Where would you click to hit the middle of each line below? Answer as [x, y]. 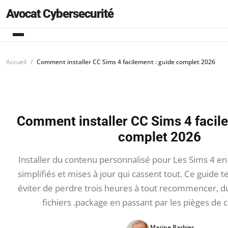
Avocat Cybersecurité [60, 14]
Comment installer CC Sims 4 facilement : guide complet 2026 [126, 62]
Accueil [16, 62]
